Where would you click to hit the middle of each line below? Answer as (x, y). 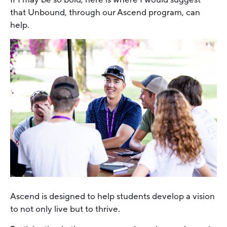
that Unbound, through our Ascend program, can (105, 12)
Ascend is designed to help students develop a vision (112, 197)
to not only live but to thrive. (65, 209)
